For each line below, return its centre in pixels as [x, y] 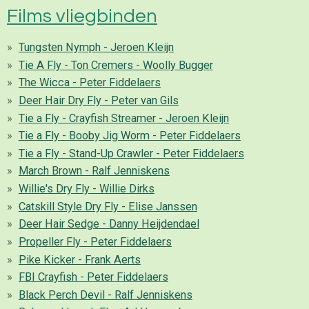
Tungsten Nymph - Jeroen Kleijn [96, 48]
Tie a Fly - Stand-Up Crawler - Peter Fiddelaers [131, 153]
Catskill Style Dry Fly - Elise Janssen [108, 206]
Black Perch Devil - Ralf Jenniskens [105, 295]
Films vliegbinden [82, 16]
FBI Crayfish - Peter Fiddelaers [93, 277]
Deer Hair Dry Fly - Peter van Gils [98, 100]
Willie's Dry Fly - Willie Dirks [86, 189]
